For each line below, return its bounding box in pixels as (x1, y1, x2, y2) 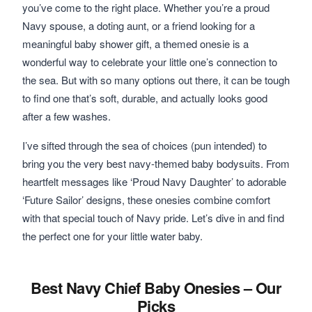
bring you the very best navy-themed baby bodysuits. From (22, 156, 290, 171)
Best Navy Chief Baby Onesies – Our (31, 276, 281, 299)
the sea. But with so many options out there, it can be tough (22, 72, 290, 87)
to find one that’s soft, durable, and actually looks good (22, 91, 267, 105)
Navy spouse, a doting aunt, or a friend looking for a (22, 18, 255, 33)
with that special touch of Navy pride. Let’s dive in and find (22, 210, 284, 225)
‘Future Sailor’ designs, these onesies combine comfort (22, 192, 270, 207)
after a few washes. (22, 109, 111, 123)
